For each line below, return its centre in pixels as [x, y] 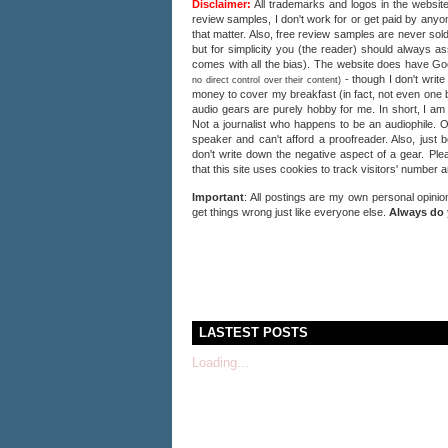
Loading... [220, 362]
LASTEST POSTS [253, 332]
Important [218, 197]
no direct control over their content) [266, 79]
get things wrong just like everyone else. [289, 212]
